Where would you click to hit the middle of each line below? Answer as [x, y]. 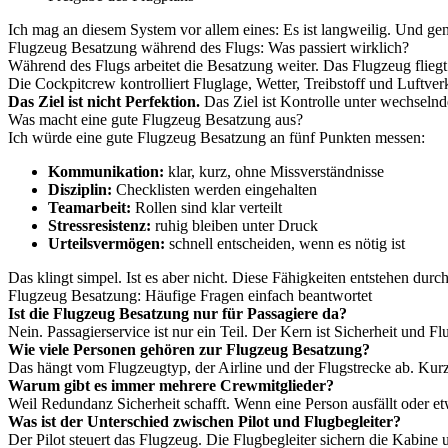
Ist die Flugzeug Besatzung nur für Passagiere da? [177, 313]
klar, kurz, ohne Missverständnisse [274, 171]
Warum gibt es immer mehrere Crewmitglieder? [171, 385]
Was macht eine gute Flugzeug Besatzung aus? [155, 119]
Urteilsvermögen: [106, 243]
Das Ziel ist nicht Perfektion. [104, 101]
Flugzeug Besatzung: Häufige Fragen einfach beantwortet [190, 295]
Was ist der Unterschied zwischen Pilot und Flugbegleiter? [204, 421]
